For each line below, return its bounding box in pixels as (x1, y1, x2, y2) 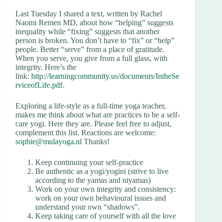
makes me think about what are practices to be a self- (15, 111, 180, 119)
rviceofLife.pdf (15, 81, 62, 90)
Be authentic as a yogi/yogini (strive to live (35, 167, 168, 176)
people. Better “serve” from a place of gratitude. (15, 45, 165, 54)
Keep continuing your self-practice (35, 158, 143, 167)
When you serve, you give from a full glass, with (15, 54, 167, 63)
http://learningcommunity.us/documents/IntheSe (31, 72, 179, 81)
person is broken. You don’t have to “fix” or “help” (15, 36, 174, 45)
